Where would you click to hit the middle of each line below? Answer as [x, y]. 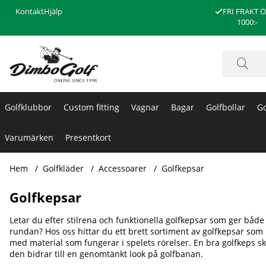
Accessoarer [123, 168]
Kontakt [30, 11]
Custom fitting [91, 107]
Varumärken [29, 137]
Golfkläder [63, 168]
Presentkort [88, 137]
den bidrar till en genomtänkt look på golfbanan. [106, 254]
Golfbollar [226, 107]
